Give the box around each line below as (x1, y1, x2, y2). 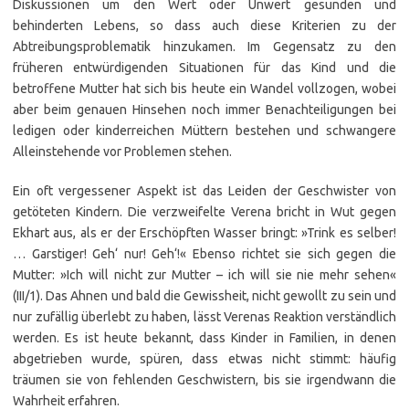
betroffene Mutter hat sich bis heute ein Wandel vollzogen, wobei (13, 81, 396, 96)
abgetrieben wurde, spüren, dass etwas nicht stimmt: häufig (13, 351, 396, 366)
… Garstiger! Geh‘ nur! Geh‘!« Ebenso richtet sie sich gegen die (13, 246, 396, 261)
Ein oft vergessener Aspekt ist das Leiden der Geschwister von (13, 184, 396, 198)
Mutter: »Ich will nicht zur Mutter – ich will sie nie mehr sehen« (13, 267, 396, 282)
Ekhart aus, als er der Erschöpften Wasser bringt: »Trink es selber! (13, 225, 396, 240)
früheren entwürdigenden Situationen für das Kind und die (13, 60, 396, 75)
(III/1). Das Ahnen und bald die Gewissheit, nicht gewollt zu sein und (13, 288, 396, 303)
